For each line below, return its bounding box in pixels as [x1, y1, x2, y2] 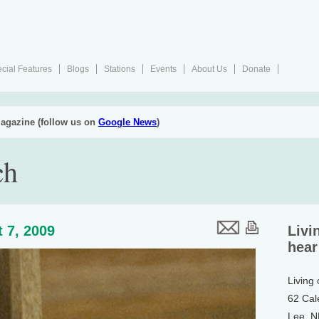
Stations [104, 64, 135, 74]
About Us [192, 64, 227, 74]
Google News [98, 117, 157, 127]
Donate [242, 64, 271, 74]
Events [150, 64, 177, 74]
